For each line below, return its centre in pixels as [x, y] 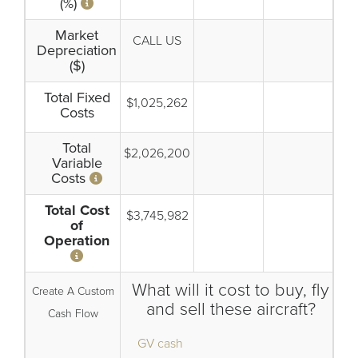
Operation [77, 241]
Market [77, 35]
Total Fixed [77, 97]
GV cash [160, 344]
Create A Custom [73, 291]
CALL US [157, 41]
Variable [77, 163]
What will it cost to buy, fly [231, 290]
